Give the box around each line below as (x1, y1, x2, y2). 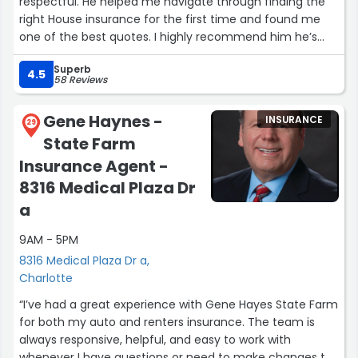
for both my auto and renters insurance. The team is (19, 313, 315, 330)
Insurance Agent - (19, 154, 169, 177)
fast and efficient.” (19, 46, 124, 63)
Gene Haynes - (43, 110, 163, 133)
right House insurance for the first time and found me (19, 11, 320, 28)
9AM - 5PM (19, 231, 78, 248)
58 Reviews (54, 73, 107, 87)
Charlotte (19, 269, 73, 286)
